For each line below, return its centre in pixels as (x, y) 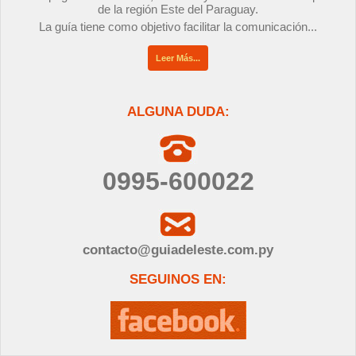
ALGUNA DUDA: (178, 111)
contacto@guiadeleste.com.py (178, 250)
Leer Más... (178, 58)
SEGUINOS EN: (178, 279)
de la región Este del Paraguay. (178, 9)
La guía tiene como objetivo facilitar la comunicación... (178, 26)
